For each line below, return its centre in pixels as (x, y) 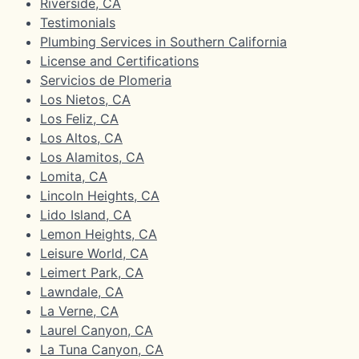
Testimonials (78, 22)
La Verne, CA (79, 311)
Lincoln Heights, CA (100, 195)
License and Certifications (119, 61)
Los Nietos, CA (85, 99)
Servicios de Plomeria (106, 80)
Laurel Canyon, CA (97, 330)
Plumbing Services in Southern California (163, 41)
